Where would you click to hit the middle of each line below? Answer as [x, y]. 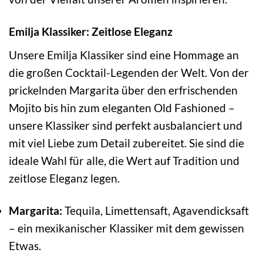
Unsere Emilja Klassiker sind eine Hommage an [124, 55]
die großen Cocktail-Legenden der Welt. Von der [129, 72]
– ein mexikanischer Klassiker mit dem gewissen [127, 228]
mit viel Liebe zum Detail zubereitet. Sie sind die [127, 143]
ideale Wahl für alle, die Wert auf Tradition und [124, 160]
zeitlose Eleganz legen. [64, 178]
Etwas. [25, 245]
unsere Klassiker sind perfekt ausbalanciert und [126, 125]
